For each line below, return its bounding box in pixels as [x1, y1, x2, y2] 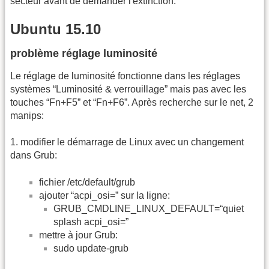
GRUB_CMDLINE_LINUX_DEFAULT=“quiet [53, 203, 244, 214]
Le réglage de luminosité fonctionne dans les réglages [10, 70, 240, 81]
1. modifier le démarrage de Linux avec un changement [10, 137, 244, 148]
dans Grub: [10, 150, 57, 161]
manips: [10, 110, 44, 121]
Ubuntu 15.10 [10, 20, 101, 37]
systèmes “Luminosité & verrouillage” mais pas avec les [10, 83, 246, 94]
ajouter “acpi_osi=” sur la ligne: [39, 190, 170, 201]
